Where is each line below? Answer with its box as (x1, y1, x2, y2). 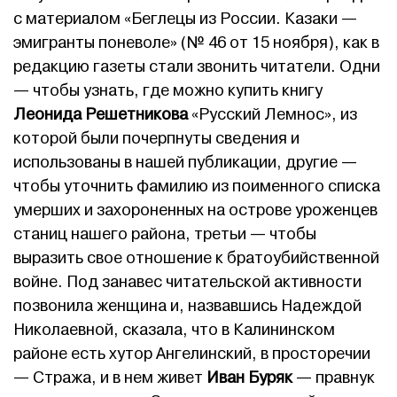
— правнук (292, 368, 375, 389)
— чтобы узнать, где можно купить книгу (13, 81, 323, 102)
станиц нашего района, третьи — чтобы (13, 224, 316, 245)
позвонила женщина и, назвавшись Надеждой (13, 296, 362, 317)
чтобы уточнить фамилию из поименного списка (13, 176, 380, 198)
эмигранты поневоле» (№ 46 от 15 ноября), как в (13, 33, 379, 54)
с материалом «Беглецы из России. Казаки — (13, 9, 357, 30)
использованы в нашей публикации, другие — (13, 152, 357, 174)
